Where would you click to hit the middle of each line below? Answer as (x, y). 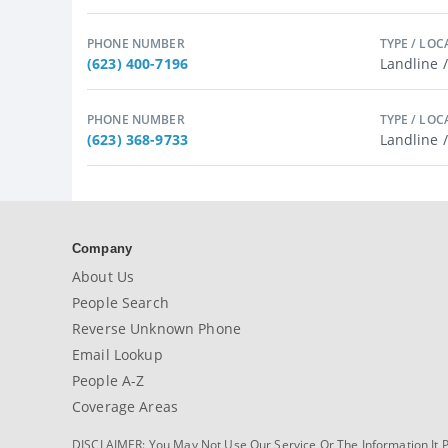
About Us (103, 276)
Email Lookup (117, 354)
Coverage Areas (125, 406)
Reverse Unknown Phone (156, 328)
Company (102, 248)
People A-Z (108, 380)
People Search (120, 302)
